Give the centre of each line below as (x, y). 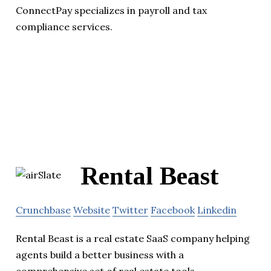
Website (92, 210)
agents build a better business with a (100, 255)
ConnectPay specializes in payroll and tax (111, 10)
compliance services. (64, 26)
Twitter (130, 210)
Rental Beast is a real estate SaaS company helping (133, 239)
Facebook (173, 210)
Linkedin (217, 210)
